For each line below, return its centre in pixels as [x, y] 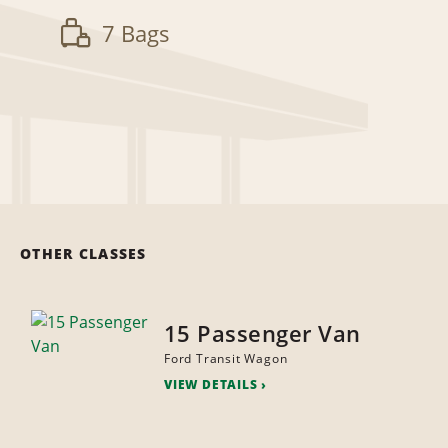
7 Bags [136, 33]
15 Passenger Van [262, 333]
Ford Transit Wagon [225, 359]
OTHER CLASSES [83, 254]
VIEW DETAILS [210, 385]
